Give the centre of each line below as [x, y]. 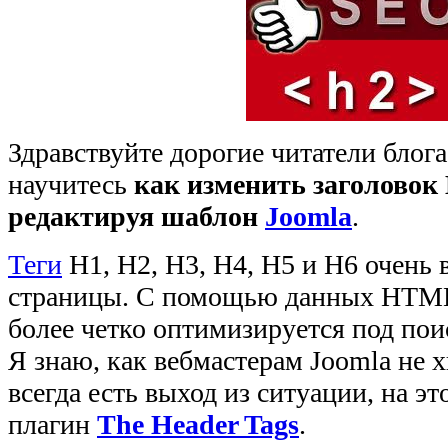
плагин [52, 425]
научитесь [71, 185]
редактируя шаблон [136, 217]
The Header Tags [198, 425]
